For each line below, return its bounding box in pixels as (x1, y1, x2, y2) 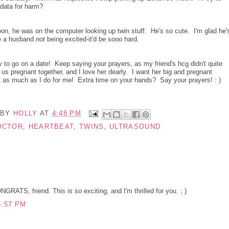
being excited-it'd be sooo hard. (45, 35, 139, 43)
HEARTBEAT (28, 122, 74, 130)
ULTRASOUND (109, 122, 161, 130)
